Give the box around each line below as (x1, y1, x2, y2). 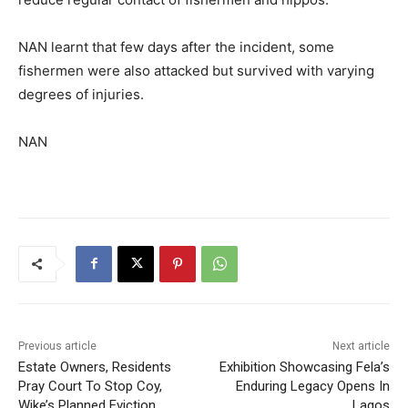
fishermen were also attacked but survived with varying (18, 61, 374, 79)
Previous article (18, 339, 97, 352)
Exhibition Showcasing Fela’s (219, 358, 390, 375)
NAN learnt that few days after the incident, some (18, 37, 334, 56)
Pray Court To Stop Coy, (18, 377, 162, 394)
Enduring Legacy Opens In (235, 377, 390, 394)
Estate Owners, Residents (18, 358, 171, 375)
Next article (331, 339, 390, 352)
